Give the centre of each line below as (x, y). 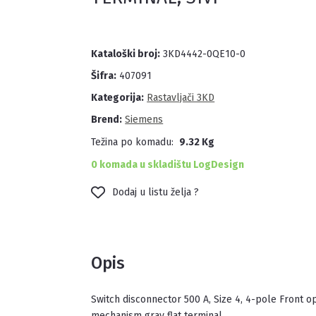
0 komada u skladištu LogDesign (168, 165)
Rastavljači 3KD (181, 98)
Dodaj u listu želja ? (156, 192)
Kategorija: (118, 98)
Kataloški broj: (126, 54)
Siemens (144, 120)
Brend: (107, 120)
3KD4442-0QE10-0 (203, 54)
